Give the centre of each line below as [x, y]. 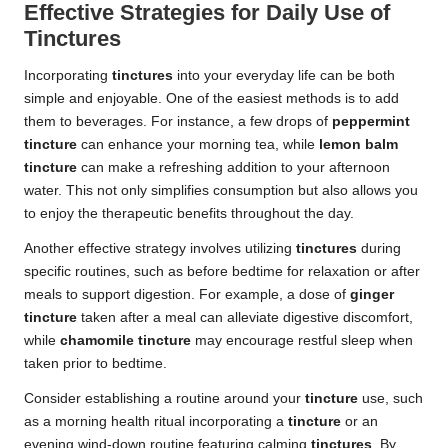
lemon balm [358, 145]
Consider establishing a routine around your [164, 399]
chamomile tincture [125, 341]
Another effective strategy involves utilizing [160, 249]
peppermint [371, 122]
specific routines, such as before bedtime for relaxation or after [222, 272]
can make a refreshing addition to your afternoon [233, 168]
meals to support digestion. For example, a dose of [187, 295]
